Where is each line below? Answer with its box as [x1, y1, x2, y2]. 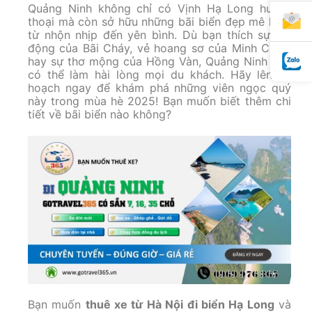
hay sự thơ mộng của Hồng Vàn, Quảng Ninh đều [28, 54, 291, 68]
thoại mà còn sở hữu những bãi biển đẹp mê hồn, [28, 15, 291, 29]
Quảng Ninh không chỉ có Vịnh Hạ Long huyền [28, 1, 291, 15]
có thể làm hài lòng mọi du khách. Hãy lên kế [28, 68, 291, 81]
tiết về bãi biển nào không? [28, 107, 171, 121]
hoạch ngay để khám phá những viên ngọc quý [28, 81, 291, 95]
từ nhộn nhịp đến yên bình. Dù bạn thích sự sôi [28, 28, 291, 42]
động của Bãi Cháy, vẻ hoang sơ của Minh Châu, [28, 41, 291, 55]
